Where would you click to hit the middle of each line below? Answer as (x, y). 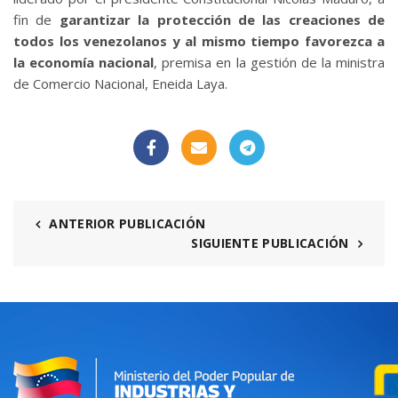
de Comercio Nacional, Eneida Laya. (120, 83)
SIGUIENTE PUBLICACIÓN (270, 243)
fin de (36, 19)
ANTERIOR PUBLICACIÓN (127, 223)
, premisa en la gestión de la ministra (270, 62)
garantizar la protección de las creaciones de (222, 19)
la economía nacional (84, 62)
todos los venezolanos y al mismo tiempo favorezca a (199, 40)
